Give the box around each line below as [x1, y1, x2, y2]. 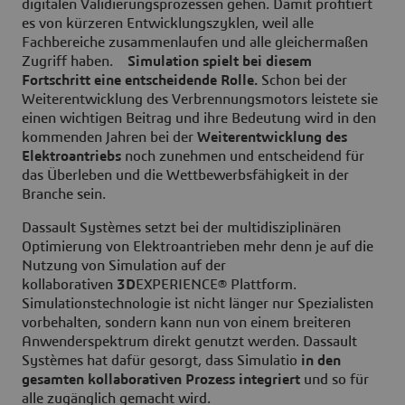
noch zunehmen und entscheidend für [121, 149, 364, 165]
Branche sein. [22, 187, 106, 202]
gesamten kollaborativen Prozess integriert [22, 372, 300, 388]
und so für [300, 372, 369, 388]
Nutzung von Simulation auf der [22, 259, 226, 274]
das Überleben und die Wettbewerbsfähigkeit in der [22, 168, 349, 184]
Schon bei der [258, 73, 347, 89]
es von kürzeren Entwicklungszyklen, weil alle [22, 16, 314, 32]
